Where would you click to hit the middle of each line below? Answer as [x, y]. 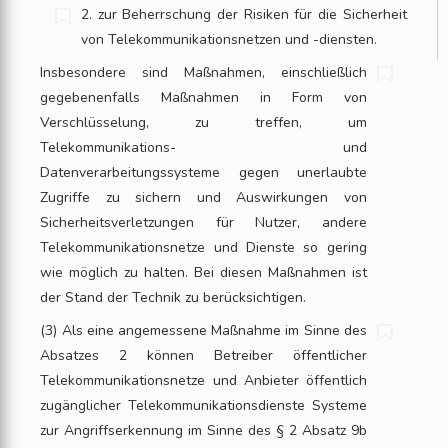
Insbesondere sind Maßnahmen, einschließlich [203, 72]
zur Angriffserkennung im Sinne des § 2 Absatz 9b [203, 430]
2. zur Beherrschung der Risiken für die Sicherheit [244, 14]
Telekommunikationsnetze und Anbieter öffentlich [203, 380]
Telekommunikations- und [203, 147]
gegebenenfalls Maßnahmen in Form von [203, 97]
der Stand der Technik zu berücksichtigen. [173, 297]
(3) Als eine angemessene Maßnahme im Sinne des [203, 330]
